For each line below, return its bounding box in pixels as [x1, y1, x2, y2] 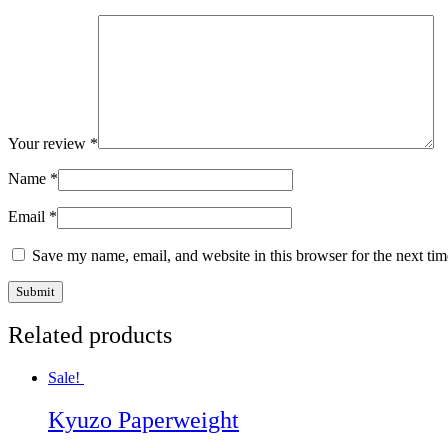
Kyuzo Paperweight [48, 407, 239, 434]
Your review [8, 134, 90, 152]
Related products [8, 322, 172, 349]
